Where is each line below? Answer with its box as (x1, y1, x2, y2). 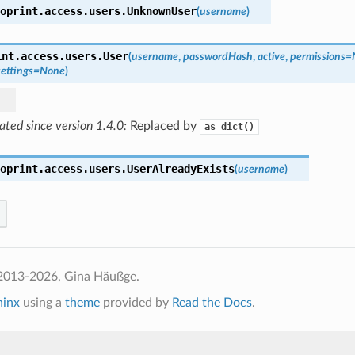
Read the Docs (171, 296, 252, 309)
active (257, 50, 285, 63)
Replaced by (129, 119, 200, 132)
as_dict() (204, 120, 254, 132)
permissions (289, 50, 345, 63)
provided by (99, 296, 172, 309)
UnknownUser (126, 4, 197, 17)
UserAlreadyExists (126, 162, 235, 175)
